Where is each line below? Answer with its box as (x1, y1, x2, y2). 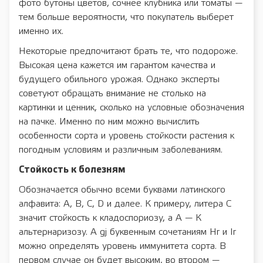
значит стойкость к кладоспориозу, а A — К (19, 213, 201, 222)
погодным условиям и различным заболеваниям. (19, 145, 222, 154)
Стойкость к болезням (19, 165, 126, 174)
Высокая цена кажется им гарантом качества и (19, 60, 215, 70)
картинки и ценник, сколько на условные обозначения (19, 103, 244, 112)
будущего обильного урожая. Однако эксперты (19, 75, 220, 84)
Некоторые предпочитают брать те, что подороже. (19, 46, 238, 56)
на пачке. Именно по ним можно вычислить (19, 117, 200, 126)
